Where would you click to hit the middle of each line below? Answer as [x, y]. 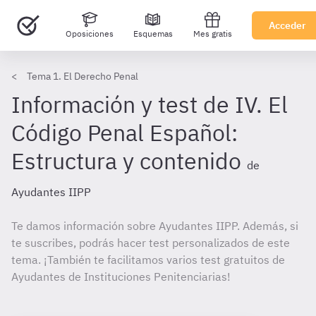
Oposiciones [89, 34]
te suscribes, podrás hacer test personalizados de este [151, 243]
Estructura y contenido [126, 161]
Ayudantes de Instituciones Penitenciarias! [121, 276]
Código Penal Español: [124, 133]
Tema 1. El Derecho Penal [83, 76]
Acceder [287, 25]
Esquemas [153, 34]
